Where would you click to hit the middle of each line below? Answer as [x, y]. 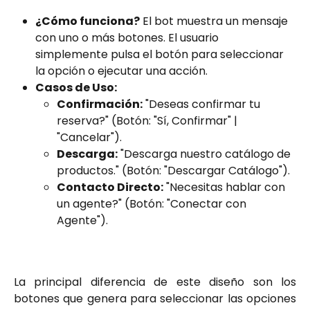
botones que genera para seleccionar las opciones [155, 298]
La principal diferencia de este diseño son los [155, 282]
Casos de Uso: [76, 87]
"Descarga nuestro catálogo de [206, 154]
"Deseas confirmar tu [203, 104]
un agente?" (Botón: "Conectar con [153, 204]
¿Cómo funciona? [88, 21]
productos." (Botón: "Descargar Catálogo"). [173, 171]
